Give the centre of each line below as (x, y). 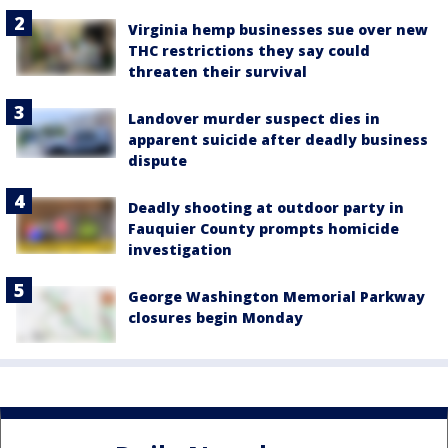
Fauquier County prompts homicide (263, 229)
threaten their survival (217, 72)
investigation (180, 250)
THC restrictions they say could (249, 51)
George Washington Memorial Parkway (276, 297)
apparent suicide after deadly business (278, 140)
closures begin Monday (215, 318)
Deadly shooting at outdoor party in (266, 208)
